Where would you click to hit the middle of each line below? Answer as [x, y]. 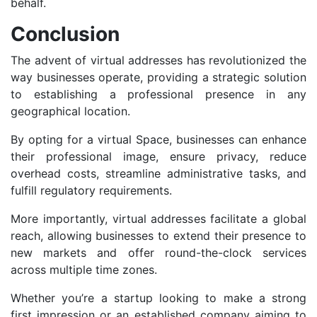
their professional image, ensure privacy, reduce [158, 157]
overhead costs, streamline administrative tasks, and [158, 174]
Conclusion [65, 34]
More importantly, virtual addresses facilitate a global [158, 219]
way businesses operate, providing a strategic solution [158, 77]
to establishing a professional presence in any [158, 94]
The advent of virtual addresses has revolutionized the [158, 60]
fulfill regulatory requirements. [91, 191]
